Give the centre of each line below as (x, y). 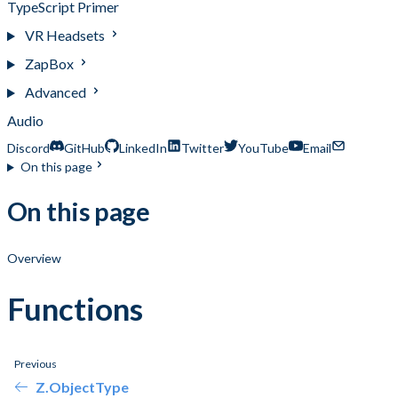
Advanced (56, 92)
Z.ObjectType (82, 386)
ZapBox (50, 64)
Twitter (203, 148)
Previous (36, 363)
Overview (34, 259)
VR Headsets (66, 36)
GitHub (84, 148)
